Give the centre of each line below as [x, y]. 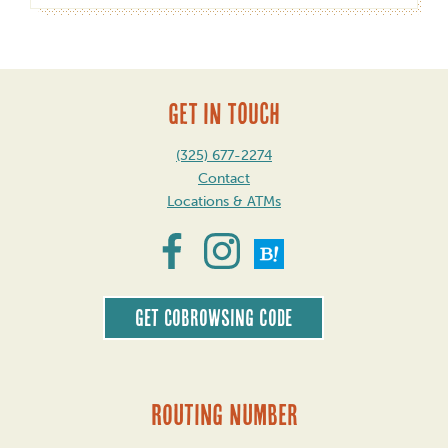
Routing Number [224, 414]
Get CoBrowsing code [213, 317]
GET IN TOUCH [224, 113]
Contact [224, 178]
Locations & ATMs [224, 201]
